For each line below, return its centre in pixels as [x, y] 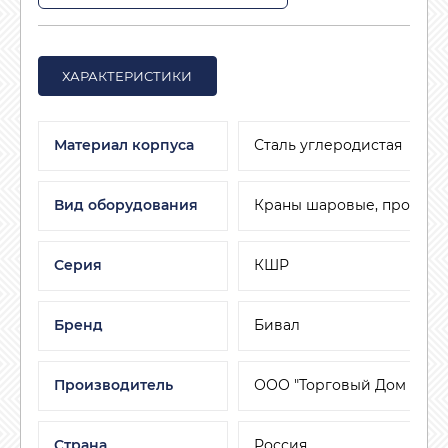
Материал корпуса [123, 145]
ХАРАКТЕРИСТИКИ [127, 75]
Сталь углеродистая [327, 145]
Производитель [113, 385]
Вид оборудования [125, 205]
